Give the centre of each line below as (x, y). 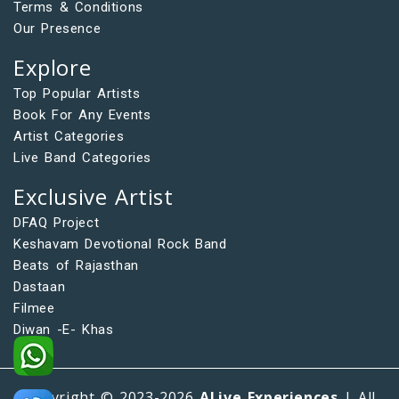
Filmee (34, 308)
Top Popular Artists (77, 93)
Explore (53, 67)
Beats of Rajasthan (76, 265)
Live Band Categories (82, 157)
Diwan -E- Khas (64, 329)
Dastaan (40, 286)
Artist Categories (69, 136)
